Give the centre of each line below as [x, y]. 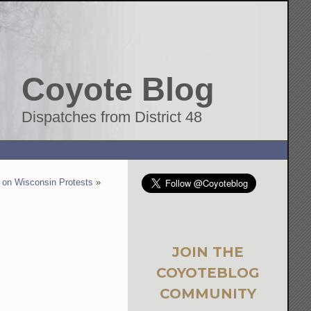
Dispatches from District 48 [112, 117]
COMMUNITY [208, 293]
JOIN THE [208, 252]
